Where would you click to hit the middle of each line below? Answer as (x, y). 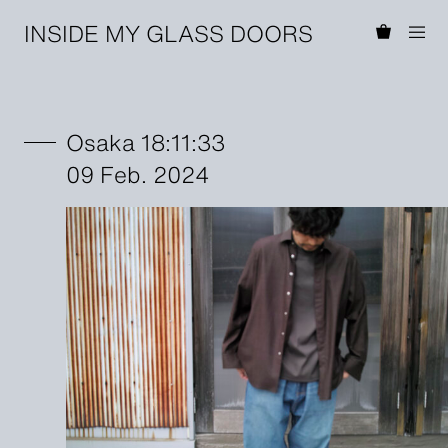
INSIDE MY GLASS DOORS (168, 31)
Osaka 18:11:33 (145, 141)
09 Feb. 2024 (137, 173)
